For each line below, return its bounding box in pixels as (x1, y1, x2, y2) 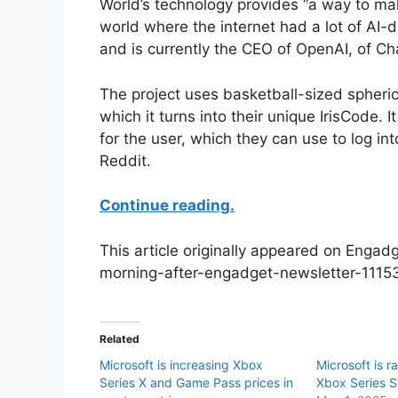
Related (99, 332, 139, 346)
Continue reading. (99, 196, 235, 215)
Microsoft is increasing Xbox (99, 357, 263, 373)
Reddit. (99, 151, 151, 170)
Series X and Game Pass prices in (99, 375, 293, 391)
